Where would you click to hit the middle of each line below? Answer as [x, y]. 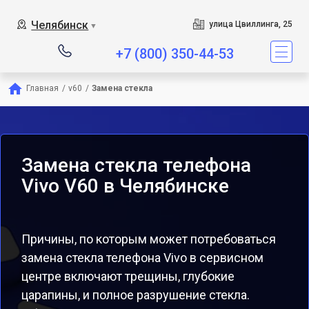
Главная [42, 88]
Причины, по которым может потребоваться [149, 239]
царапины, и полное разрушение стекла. [136, 295]
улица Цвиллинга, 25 [250, 24]
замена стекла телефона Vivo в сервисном [142, 258]
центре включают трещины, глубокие [128, 276]
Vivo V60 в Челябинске [125, 186]
